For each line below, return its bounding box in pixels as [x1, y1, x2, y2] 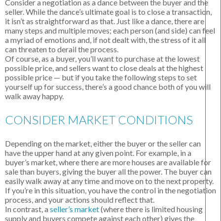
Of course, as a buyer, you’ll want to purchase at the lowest [5, 54, 200, 64]
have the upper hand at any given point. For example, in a [5, 148, 191, 158]
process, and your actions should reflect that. [5, 195, 154, 205]
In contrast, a [5, 204, 50, 214]
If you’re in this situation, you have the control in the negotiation [5, 185, 216, 195]
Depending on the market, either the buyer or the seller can [5, 139, 201, 148]
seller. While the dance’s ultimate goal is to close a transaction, [5, 7, 212, 17]
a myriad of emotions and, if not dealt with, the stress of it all [5, 35, 206, 45]
